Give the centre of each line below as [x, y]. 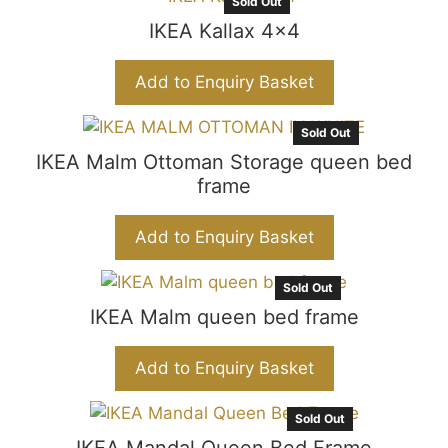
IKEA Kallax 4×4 [224, 31]
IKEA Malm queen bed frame [224, 317]
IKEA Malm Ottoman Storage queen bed [224, 162]
